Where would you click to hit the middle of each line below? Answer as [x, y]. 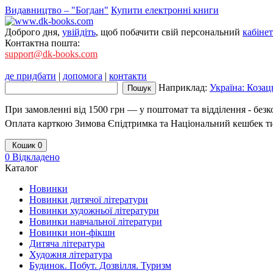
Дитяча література [67, 243]
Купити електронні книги [165, 10]
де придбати [30, 76]
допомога [83, 76]
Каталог [22, 168]
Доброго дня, [34, 32]
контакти [128, 76]
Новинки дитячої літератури [89, 200]
